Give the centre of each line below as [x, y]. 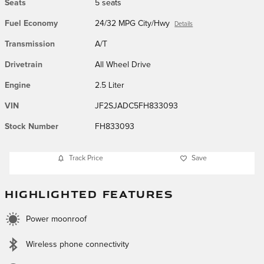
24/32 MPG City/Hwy [133, 23]
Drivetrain [24, 65]
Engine [18, 85]
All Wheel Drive [123, 65]
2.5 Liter [110, 85]
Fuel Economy [31, 23]
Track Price [86, 158]
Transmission [30, 44]
